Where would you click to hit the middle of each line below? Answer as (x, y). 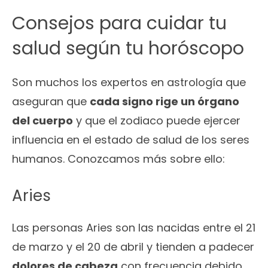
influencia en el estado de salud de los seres (131, 140)
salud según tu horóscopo (128, 48)
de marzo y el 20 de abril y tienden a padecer (133, 247)
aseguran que (51, 101)
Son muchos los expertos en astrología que (129, 82)
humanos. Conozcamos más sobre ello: (118, 159)
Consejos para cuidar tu (119, 23)
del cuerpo (42, 121)
